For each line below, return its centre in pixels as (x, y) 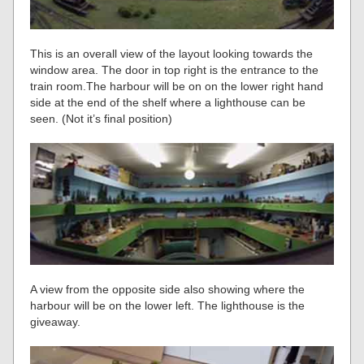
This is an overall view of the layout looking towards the (172, 54)
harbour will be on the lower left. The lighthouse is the (168, 305)
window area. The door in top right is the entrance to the (175, 70)
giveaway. (56, 321)
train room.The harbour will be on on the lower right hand (177, 87)
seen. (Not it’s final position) (102, 119)
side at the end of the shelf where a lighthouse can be (168, 103)
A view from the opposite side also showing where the (168, 289)
